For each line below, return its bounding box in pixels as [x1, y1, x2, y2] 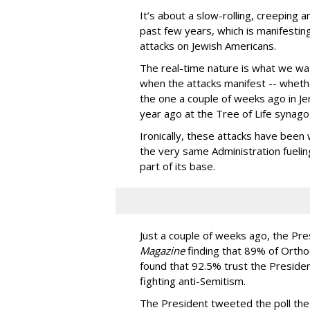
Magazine [140, 244, 185, 258]
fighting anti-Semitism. [140, 274, 246, 289]
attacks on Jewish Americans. [140, 39, 276, 53]
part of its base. [140, 159, 215, 174]
